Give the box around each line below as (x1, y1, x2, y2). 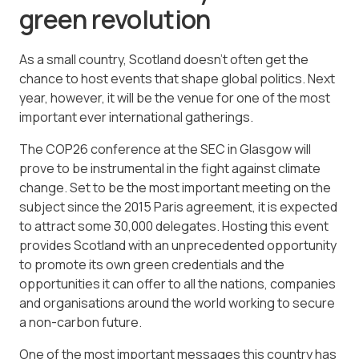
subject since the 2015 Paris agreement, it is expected (19, 198, 337, 216)
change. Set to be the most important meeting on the (19, 179, 331, 197)
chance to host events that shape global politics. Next (19, 70, 335, 88)
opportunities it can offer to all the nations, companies (19, 275, 336, 293)
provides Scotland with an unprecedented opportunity (19, 236, 337, 255)
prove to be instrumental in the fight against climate (19, 159, 321, 178)
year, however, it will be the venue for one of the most (19, 89, 330, 107)
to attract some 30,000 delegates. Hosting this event (19, 217, 329, 236)
